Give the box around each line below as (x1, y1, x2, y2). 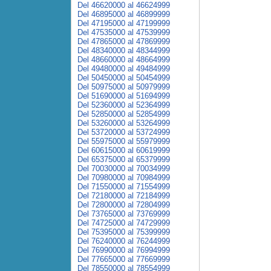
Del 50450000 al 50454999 (77, 73, 170, 82)
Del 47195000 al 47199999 (77, 19, 170, 28)
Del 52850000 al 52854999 (77, 109, 170, 119)
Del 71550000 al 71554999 (77, 182, 170, 191)
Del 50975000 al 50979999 (77, 82, 170, 91)
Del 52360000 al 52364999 (77, 100, 170, 109)
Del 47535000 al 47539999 (77, 28, 170, 37)
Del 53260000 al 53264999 (77, 119, 170, 128)
